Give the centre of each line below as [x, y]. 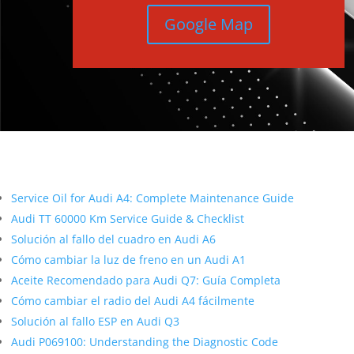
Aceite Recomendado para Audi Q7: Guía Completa [146, 281]
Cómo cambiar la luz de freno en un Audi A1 [128, 260]
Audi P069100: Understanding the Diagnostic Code [145, 342]
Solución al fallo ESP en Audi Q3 [95, 322]
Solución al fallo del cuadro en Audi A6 [113, 239]
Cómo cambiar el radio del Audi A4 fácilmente [133, 301]
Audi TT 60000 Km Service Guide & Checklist [128, 219]
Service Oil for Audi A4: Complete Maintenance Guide [153, 198]
